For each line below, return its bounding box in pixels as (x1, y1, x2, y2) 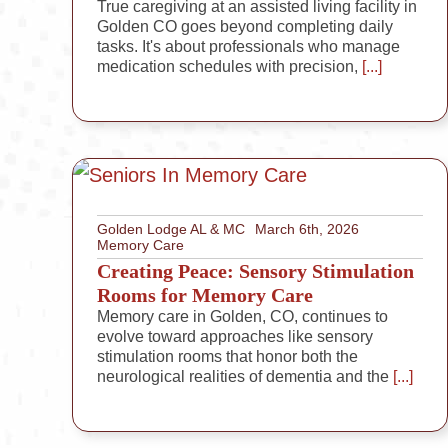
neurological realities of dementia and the (96, 368, 389, 386)
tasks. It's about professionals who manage (96, 38, 400, 56)
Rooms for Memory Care (96, 284, 313, 307)
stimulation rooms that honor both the (96, 348, 358, 366)
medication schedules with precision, (96, 58, 358, 76)
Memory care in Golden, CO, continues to (96, 308, 388, 326)
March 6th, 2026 (254, 221, 359, 238)
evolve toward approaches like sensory (96, 328, 373, 346)
